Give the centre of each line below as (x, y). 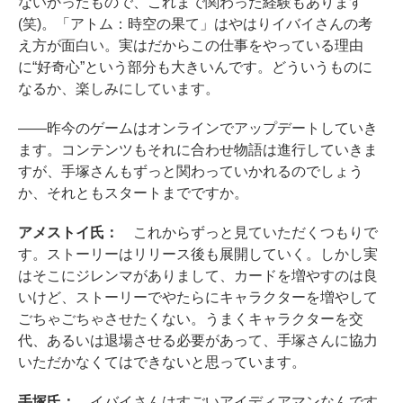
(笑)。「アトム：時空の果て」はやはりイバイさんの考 (195, 24)
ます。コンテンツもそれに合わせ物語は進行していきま (198, 150)
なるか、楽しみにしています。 (119, 89)
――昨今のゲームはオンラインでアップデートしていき (198, 128)
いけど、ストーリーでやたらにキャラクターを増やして (198, 297)
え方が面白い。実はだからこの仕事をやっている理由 (191, 45)
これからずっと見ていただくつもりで (248, 233)
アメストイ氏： (68, 233)
